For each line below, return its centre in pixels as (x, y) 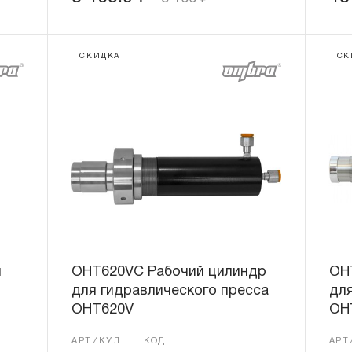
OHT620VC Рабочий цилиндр (169, 272)
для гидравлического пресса (170, 291)
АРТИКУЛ (96, 341)
